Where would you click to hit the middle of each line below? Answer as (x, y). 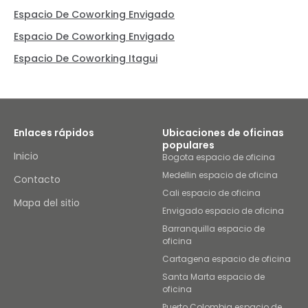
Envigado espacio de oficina (223, 211)
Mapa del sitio (47, 203)
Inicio (26, 156)
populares (188, 145)
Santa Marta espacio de (213, 277)
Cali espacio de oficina (211, 193)
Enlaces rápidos (54, 133)
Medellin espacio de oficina (220, 175)
